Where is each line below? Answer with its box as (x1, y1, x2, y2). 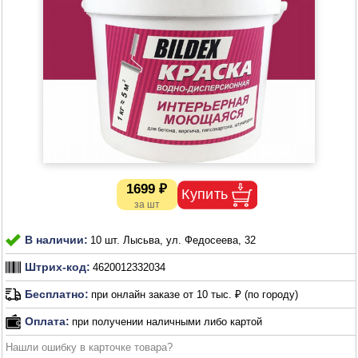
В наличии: (25, 233, 89, 247)
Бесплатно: (25, 288, 89, 301)
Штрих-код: (25, 261, 91, 274)
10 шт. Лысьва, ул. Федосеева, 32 (90, 233, 257, 246)
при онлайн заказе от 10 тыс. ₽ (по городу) (91, 288, 299, 301)
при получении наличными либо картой (72, 315, 263, 328)
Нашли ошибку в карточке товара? (6, 340, 173, 353)
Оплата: (25, 315, 70, 328)
